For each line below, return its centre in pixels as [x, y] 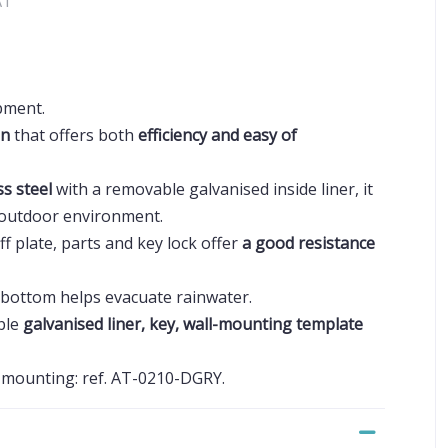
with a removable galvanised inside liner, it [212, 189]
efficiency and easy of [217, 135]
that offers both [74, 135]
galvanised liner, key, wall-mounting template [193, 324]
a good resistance [308, 243]
